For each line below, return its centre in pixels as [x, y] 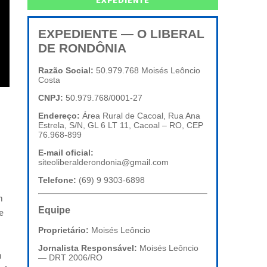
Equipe [54, 209]
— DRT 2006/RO [70, 258]
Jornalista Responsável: [88, 248]
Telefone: [57, 180]
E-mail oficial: [66, 153]
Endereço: [59, 116]
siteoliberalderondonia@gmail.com [103, 162]
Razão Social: [66, 71]
